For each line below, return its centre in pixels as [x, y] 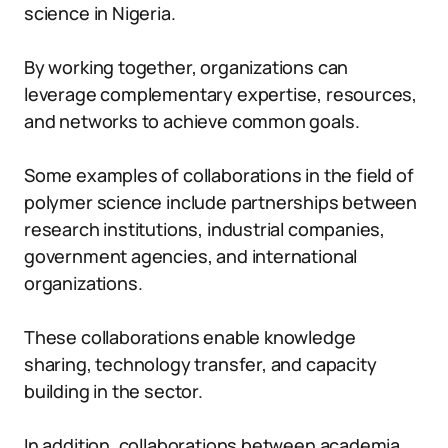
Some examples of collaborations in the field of [219, 175]
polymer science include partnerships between [221, 202]
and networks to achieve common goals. [192, 121]
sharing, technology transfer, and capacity [200, 364]
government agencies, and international [191, 256]
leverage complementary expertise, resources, [221, 94]
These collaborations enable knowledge [190, 337]
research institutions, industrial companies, [205, 229]
